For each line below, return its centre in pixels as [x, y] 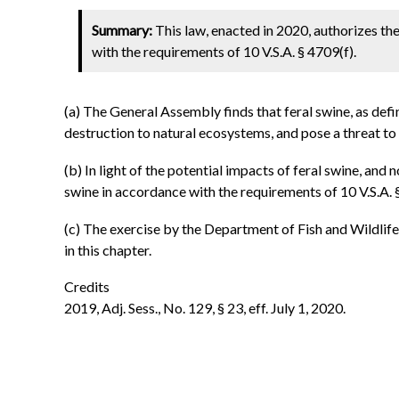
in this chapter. [108, 249]
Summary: [122, 30]
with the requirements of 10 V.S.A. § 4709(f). [224, 52]
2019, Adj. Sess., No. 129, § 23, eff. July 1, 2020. [205, 308]
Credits [87, 287]
